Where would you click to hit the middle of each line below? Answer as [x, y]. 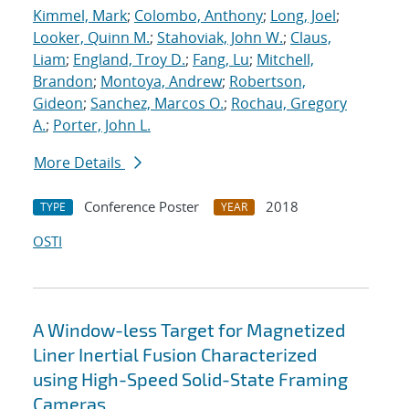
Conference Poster [142, 207]
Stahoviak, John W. [220, 38]
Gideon [58, 104]
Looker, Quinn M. [91, 38]
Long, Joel [303, 16]
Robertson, [267, 82]
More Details [79, 163]
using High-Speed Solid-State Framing [190, 379]
